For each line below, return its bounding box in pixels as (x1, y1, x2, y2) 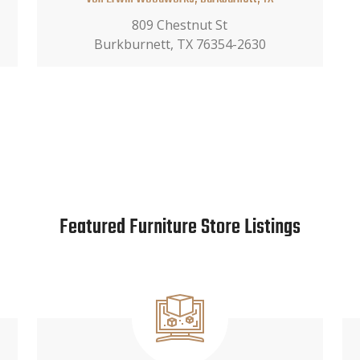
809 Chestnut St (132, 15, 228, 34)
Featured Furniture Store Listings (59, 211, 301, 243)
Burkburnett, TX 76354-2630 (93, 35, 266, 53)
